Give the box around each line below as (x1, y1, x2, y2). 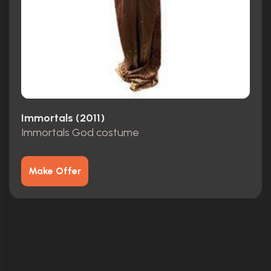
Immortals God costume (21, 126, 139, 140)
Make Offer (28, 165, 81, 177)
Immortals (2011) (21, 111, 105, 125)
